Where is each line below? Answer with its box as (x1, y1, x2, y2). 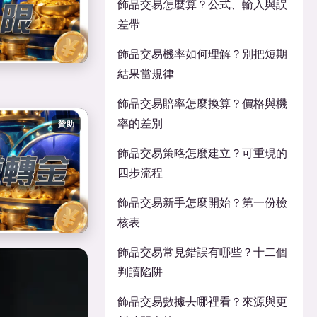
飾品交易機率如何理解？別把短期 (117, 47, 287, 60)
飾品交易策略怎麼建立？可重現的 (117, 146, 287, 159)
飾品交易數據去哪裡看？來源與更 (117, 295, 287, 308)
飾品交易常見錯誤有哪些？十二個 (117, 246, 287, 258)
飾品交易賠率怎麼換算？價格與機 (117, 97, 287, 110)
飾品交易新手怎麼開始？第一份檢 (117, 196, 287, 209)
